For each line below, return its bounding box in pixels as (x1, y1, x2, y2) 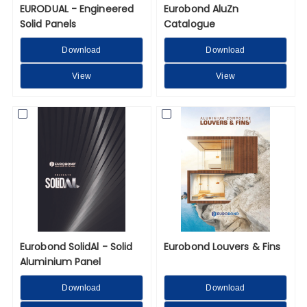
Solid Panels (20, 16, 77, 31)
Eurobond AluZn (164, 1, 239, 16)
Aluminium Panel (20, 254, 101, 269)
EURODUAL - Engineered (20, 1, 134, 16)
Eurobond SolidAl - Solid (20, 239, 133, 254)
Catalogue (164, 16, 215, 31)
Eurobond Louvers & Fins (164, 239, 281, 254)
